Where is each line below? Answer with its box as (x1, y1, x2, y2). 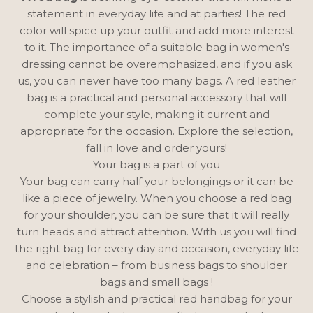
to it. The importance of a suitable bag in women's (24, 40, 289, 54)
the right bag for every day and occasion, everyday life (14, 241, 299, 255)
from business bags (121, 258, 224, 272)
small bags (152, 275, 208, 289)
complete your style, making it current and (43, 107, 270, 121)
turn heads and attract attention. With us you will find (17, 224, 296, 238)
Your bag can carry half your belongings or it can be (20, 174, 293, 188)
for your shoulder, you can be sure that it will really (24, 208, 289, 221)
